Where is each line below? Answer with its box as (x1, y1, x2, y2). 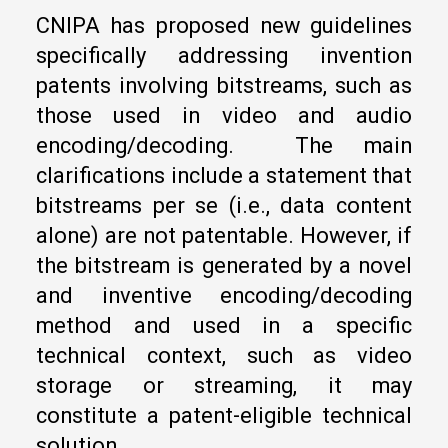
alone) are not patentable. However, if (36, 223, 412, 249)
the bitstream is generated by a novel (36, 253, 412, 279)
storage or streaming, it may (36, 373, 412, 399)
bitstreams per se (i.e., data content (36, 193, 412, 219)
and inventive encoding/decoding (36, 283, 412, 309)
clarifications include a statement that (36, 163, 412, 189)
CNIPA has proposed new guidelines (36, 13, 412, 39)
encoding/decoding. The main (36, 133, 412, 159)
